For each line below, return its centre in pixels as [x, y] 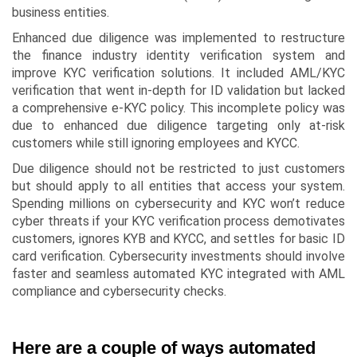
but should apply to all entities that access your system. [178, 186]
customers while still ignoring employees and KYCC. [156, 143]
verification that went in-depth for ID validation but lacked [178, 91]
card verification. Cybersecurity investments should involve [178, 257]
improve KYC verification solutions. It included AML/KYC [178, 73]
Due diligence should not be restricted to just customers [178, 169]
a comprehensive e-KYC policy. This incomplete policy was [178, 108]
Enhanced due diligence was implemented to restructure [178, 38]
